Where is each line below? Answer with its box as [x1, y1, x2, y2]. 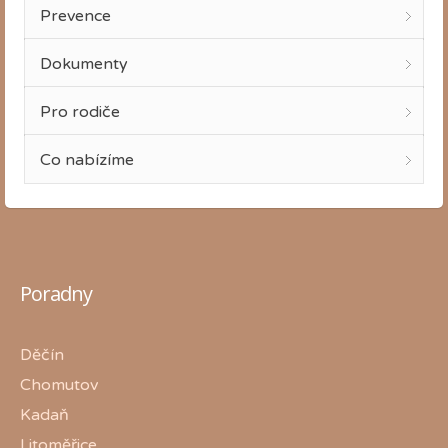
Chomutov [20, 374, 98, 395]
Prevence [40, 5, 111, 26]
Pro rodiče [40, 101, 120, 122]
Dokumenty [40, 53, 128, 74]
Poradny [20, 279, 92, 307]
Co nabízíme [40, 149, 134, 170]
